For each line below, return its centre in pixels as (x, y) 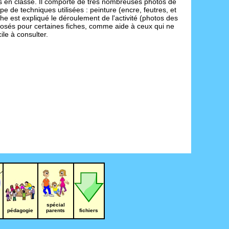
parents (55, 210)
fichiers (89, 211)
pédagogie (20, 210)
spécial (55, 205)
